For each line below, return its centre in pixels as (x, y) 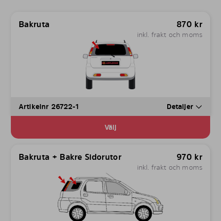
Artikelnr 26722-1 (49, 107)
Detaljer (181, 107)
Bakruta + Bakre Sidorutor (70, 157)
